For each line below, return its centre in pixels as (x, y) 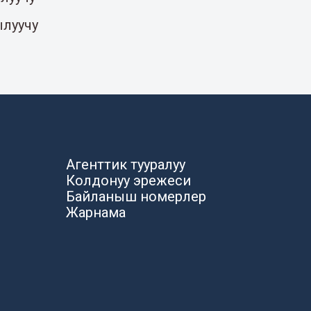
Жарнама (95, 213)
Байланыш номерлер (136, 197)
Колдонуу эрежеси (128, 181)
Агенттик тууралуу (125, 165)
